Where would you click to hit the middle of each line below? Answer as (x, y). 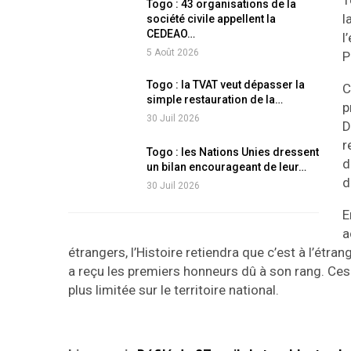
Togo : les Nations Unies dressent (232, 152)
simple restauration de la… (214, 100)
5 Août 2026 (172, 53)
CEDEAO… (170, 34)
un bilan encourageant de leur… (226, 167)
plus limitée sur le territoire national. (174, 290)
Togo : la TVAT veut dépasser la (225, 85)
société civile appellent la (211, 19)
